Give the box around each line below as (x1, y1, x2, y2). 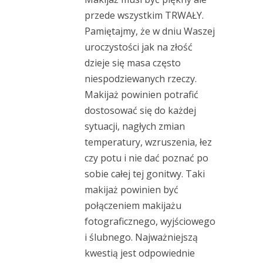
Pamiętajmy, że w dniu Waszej (85, 25, 217, 38)
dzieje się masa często (85, 56, 181, 70)
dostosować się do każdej (85, 104, 196, 117)
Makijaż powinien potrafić (85, 88, 198, 102)
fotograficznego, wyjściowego (85, 215, 215, 228)
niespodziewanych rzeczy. (85, 72, 197, 86)
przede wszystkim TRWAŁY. (85, 9, 204, 22)
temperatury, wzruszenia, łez (85, 136, 212, 149)
